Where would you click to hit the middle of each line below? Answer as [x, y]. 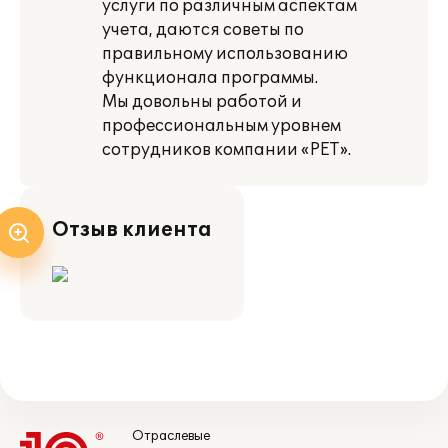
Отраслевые [171, 436]
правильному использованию [225, 54]
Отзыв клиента [132, 230]
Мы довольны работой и [202, 102]
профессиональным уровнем [221, 126]
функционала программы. [210, 78]
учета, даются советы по [203, 30]
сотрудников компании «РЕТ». [226, 150]
